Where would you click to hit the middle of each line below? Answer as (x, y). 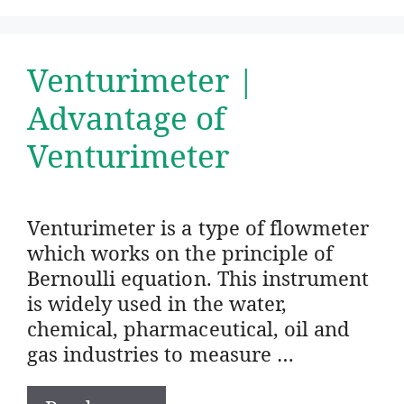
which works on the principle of (180, 252)
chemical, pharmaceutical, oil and (188, 328)
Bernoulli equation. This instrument (198, 277)
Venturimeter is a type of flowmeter (198, 227)
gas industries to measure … (161, 353)
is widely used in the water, (157, 303)
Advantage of (127, 117)
